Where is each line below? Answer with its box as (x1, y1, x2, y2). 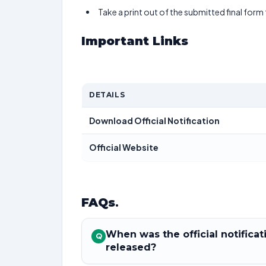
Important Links (81, 34, 192, 48)
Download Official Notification (89, 115, 220, 126)
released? (106, 242, 156, 253)
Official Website (89, 142, 159, 153)
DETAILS (89, 90, 125, 99)
